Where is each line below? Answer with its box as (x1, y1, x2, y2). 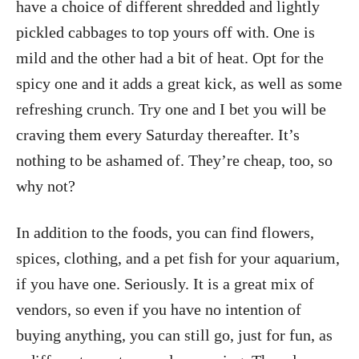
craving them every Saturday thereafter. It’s (16, 125, 300, 143)
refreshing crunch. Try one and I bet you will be (16, 99, 326, 118)
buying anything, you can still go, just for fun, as (16, 325, 333, 344)
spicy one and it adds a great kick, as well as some (16, 74, 342, 92)
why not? (16, 176, 75, 195)
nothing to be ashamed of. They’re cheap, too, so (16, 151, 333, 169)
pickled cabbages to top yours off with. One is (16, 22, 315, 41)
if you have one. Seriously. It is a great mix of (16, 274, 314, 292)
